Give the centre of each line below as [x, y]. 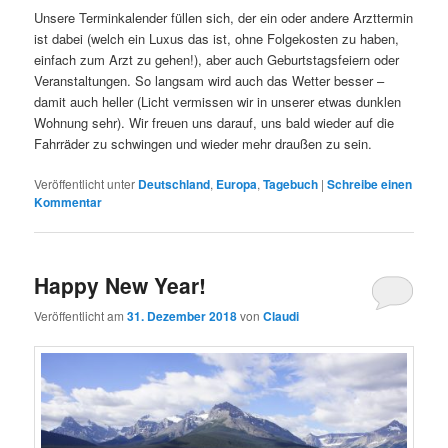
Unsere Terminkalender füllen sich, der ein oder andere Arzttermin [224, 18]
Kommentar [68, 202]
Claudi [281, 315]
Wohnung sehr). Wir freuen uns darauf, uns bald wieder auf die [214, 123]
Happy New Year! [120, 284]
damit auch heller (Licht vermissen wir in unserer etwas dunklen [218, 102]
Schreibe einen [370, 184]
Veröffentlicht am [81, 315]
